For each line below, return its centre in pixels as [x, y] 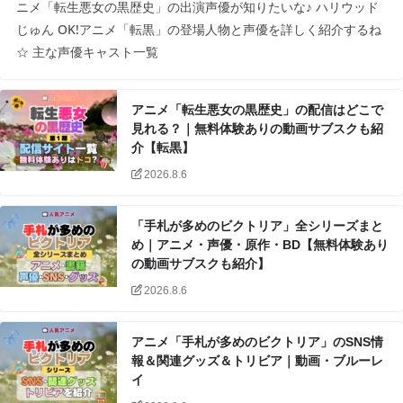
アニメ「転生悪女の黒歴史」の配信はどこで [257, 110]
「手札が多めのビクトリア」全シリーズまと [257, 226]
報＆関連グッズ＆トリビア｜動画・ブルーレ [257, 361]
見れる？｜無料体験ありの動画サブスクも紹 [257, 129]
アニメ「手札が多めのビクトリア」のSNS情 [257, 342]
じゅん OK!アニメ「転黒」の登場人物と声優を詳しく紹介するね [199, 30]
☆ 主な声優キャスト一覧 [87, 52]
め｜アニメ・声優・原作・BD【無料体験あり [260, 245]
